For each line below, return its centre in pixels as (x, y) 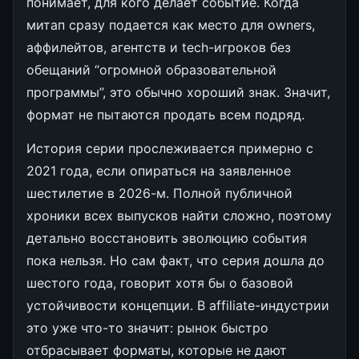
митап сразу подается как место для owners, (171, 24)
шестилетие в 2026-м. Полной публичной (159, 193)
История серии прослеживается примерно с (170, 148)
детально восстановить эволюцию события (167, 238)
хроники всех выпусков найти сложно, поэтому (179, 215)
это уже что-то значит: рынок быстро (147, 327)
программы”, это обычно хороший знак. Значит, (178, 92)
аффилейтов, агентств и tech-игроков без (159, 47)
